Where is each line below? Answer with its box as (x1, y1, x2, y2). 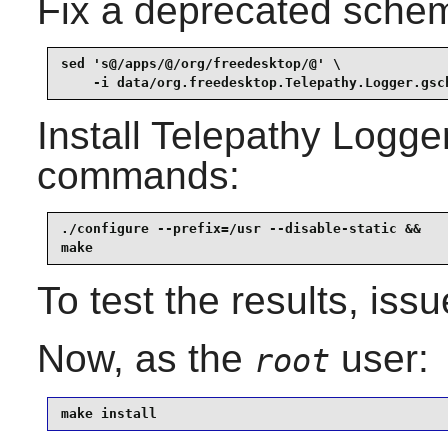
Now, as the (36, 336, 254, 380)
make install (60, 406, 157, 422)
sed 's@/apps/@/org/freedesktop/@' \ (60, 56, 341, 72)
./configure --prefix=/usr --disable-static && (60, 221, 421, 237)
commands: (36, 153, 240, 197)
